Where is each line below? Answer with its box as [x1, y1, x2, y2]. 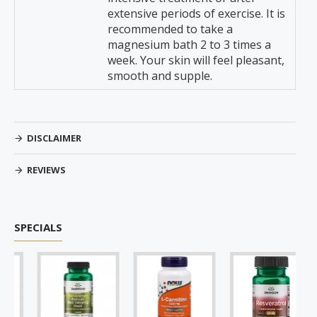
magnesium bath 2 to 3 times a [108, 37, 271, 52]
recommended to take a [108, 21, 233, 37]
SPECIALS [14, 220, 62, 234]
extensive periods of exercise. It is [108, 6, 285, 21]
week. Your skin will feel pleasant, [108, 52, 284, 68]
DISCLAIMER [27, 132, 81, 144]
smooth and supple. [108, 68, 212, 83]
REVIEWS [27, 163, 66, 176]
